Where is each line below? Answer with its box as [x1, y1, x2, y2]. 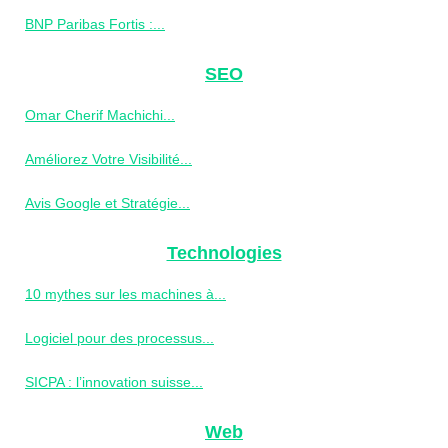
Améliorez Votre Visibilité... [25, 150, 192, 167]
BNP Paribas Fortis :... [25, 15, 165, 32]
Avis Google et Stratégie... [25, 194, 190, 211]
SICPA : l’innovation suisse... [25, 373, 203, 390]
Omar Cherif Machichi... [25, 106, 175, 123]
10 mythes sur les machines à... [25, 285, 226, 302]
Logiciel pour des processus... [25, 329, 214, 346]
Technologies [166, 242, 282, 263]
